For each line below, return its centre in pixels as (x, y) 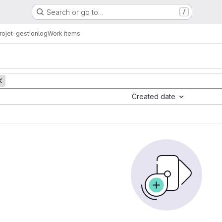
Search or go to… (75, 12)
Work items (64, 33)
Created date (154, 96)
